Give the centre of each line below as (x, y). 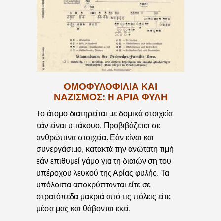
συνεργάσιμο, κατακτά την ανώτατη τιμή (105, 149)
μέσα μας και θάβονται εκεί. (84, 209)
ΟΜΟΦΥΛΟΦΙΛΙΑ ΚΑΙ (110, 86)
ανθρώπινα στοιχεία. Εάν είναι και (95, 138)
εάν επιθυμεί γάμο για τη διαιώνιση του (104, 161)
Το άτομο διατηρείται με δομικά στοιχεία (105, 114)
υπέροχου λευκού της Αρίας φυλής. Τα (103, 173)
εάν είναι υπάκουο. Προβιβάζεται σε (98, 126)
